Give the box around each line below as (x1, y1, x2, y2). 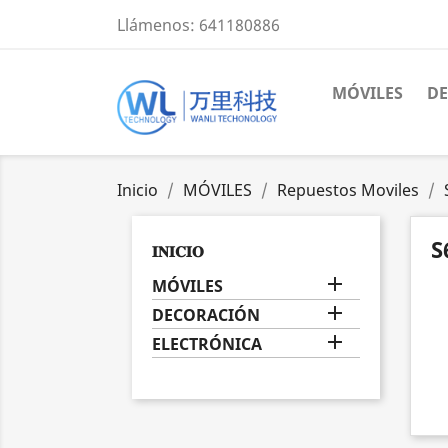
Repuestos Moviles (277, 179, 419, 202)
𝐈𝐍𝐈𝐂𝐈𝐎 (152, 241, 204, 262)
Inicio (117, 179, 158, 202)
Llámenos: (117, 14, 199, 36)
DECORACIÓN (152, 304, 260, 327)
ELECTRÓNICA (152, 333, 262, 356)
